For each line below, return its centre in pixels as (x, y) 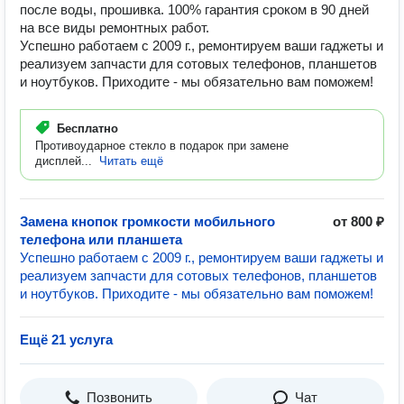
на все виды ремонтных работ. (115, 28)
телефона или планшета (101, 239)
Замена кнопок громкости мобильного (147, 221)
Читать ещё (131, 161)
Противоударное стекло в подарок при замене (162, 146)
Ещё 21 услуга (66, 340)
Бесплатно (87, 129)
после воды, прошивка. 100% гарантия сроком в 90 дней (194, 9)
